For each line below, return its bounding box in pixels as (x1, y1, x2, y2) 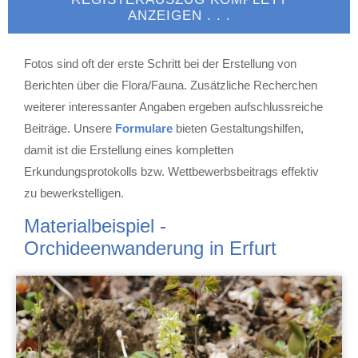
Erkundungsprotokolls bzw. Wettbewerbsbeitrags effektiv (24, 165, 319, 178)
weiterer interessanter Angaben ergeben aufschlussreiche (24, 100, 323, 113)
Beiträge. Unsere (24, 121, 115, 135)
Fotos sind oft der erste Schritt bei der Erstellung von (24, 57, 296, 70)
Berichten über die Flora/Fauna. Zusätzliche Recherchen (24, 78, 317, 92)
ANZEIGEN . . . (127, 8, 231, 23)
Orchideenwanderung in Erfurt (24, 237, 276, 259)
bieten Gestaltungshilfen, (173, 121, 304, 135)
